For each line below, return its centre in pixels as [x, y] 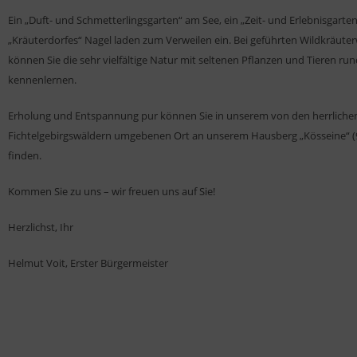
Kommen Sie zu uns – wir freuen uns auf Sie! [112, 191]
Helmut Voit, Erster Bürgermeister [88, 263]
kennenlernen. [42, 79]
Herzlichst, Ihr [41, 227]
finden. [25, 155]
